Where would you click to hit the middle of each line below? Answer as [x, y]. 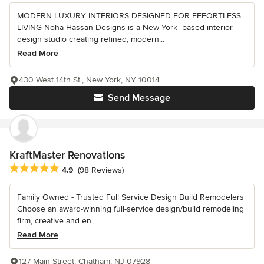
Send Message [139, 98]
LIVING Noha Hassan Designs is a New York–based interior [125, 28]
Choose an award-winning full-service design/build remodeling [131, 209]
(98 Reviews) [101, 170]
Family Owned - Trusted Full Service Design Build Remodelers [131, 197]
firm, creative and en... [57, 221]
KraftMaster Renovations [67, 155]
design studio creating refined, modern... [91, 39]
